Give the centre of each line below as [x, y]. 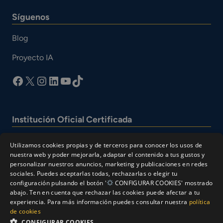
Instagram [62, 80]
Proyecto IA [33, 58]
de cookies [25, 211]
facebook [37, 80]
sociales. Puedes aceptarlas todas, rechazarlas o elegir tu [94, 173]
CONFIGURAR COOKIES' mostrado [163, 183]
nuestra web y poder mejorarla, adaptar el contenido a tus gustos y [108, 155]
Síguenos [31, 17]
